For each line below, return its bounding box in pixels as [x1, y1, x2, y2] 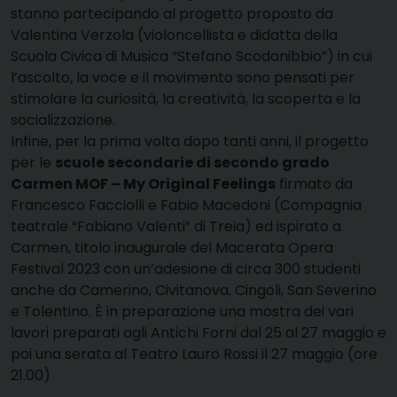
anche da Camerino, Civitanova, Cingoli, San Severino [11, 280, 377, 301]
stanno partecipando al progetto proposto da [11, 4, 333, 25]
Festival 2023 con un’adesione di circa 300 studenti [11, 259, 361, 280]
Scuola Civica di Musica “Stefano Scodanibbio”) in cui [11, 46, 372, 67]
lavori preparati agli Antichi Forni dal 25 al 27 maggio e [11, 323, 386, 344]
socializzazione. [11, 110, 115, 131]
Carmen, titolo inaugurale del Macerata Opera [11, 237, 333, 259]
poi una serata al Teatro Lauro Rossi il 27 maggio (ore [11, 344, 378, 365]
